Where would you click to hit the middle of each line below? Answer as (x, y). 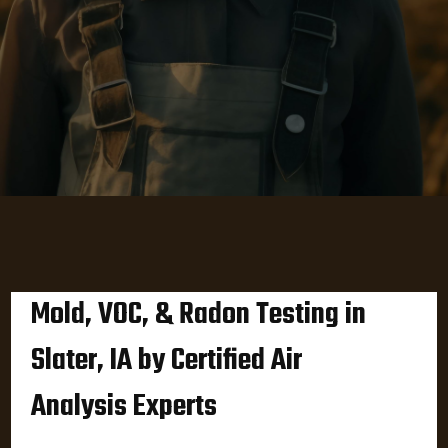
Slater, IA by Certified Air (167, 361)
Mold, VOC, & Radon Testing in (199, 315)
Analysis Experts (124, 407)
